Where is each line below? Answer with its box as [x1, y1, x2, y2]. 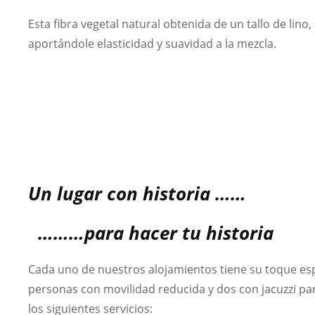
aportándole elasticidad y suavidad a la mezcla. [28, 35, 276, 51]
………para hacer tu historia [28, 219, 274, 245]
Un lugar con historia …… [28, 180, 246, 206]
